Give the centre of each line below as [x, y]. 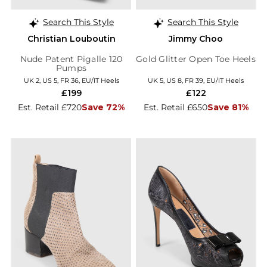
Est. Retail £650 [175, 108]
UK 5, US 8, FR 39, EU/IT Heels [196, 81]
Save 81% [228, 108]
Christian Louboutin [71, 39]
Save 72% [103, 108]
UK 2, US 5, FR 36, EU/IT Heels [71, 81]
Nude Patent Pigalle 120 [71, 59]
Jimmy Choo [196, 39]
